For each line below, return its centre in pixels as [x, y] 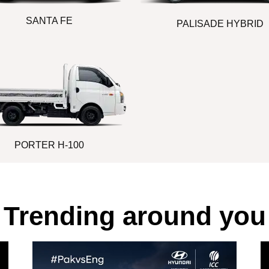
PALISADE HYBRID [220, 23]
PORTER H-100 [49, 145]
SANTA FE [49, 20]
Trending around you [134, 216]
